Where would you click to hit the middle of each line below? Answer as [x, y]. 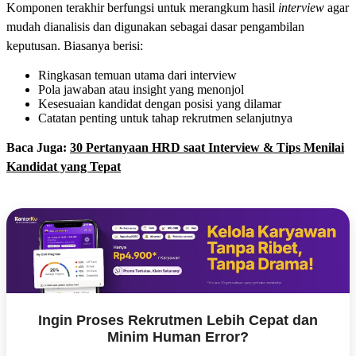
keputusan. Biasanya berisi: [75, 46]
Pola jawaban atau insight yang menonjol [141, 90]
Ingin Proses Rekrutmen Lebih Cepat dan [178, 321]
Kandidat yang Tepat [64, 167]
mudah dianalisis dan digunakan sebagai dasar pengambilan [155, 27]
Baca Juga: [38, 148]
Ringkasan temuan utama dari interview [137, 75]
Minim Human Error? [178, 337]
